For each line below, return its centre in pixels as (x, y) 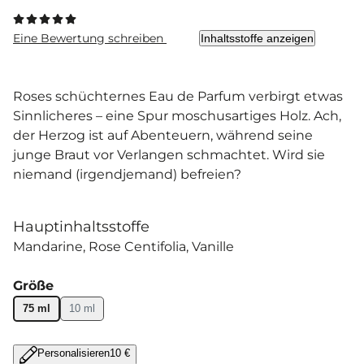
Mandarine (48, 246)
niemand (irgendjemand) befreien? (127, 174)
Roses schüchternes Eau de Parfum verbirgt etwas (178, 96)
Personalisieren (74, 353)
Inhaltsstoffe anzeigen (257, 38)
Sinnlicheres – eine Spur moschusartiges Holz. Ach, (177, 115)
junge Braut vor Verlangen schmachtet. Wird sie (169, 154)
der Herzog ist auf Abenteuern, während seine (163, 135)
